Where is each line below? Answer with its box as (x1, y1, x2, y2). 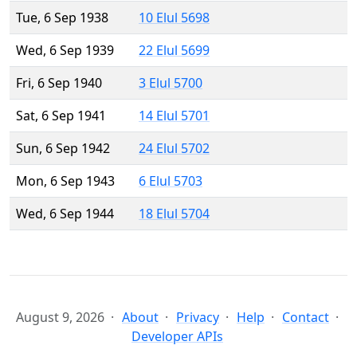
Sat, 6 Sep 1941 (16, 107, 106, 125)
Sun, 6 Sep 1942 (16, 139, 110, 158)
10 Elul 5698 (139, 9, 210, 27)
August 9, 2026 (16, 308, 104, 327)
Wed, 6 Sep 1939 (16, 41, 114, 60)
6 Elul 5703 (139, 172, 202, 190)
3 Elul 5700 (139, 74, 202, 92)
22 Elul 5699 (139, 41, 210, 60)
